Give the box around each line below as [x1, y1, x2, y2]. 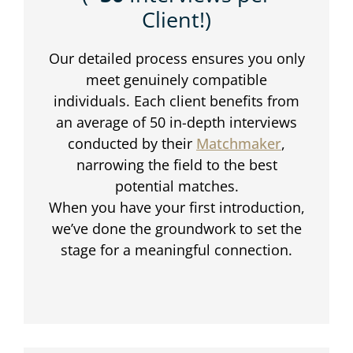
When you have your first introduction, [48, 198, 305, 217]
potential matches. [114, 176, 239, 196]
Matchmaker [196, 134, 281, 154]
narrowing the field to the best [76, 155, 277, 175]
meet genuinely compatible [86, 70, 267, 90]
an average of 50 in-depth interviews [56, 113, 297, 132]
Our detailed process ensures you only [48, 49, 305, 69]
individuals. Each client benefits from [54, 91, 299, 111]
